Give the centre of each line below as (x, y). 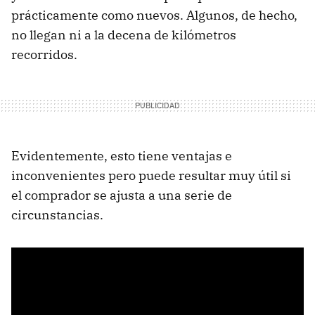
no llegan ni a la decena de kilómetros (124, 35)
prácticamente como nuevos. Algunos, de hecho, (154, 15)
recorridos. (44, 55)
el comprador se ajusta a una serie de (122, 195)
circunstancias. (57, 215)
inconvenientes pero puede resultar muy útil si (151, 176)
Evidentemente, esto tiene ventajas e (122, 156)
